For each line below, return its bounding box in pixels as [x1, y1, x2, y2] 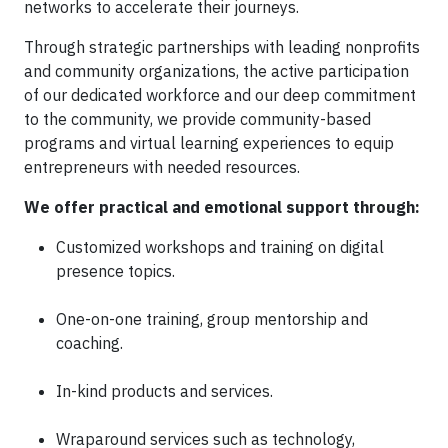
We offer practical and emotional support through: [24, 197, 420, 217]
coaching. [56, 333, 123, 353]
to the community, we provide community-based [24, 109, 371, 129]
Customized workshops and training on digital [56, 237, 384, 257]
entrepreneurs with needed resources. [24, 157, 300, 177]
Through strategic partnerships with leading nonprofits [24, 37, 420, 57]
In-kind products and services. [56, 381, 273, 401]
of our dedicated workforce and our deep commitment [24, 85, 416, 105]
